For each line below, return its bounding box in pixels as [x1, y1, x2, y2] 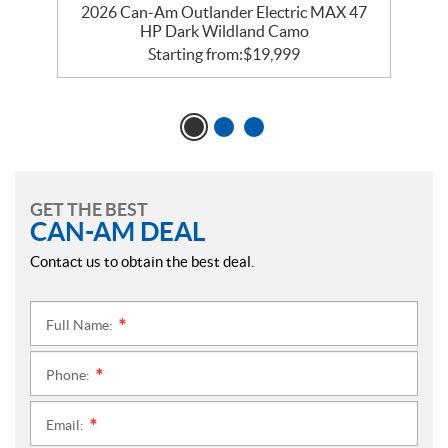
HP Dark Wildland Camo [139, 22, 309, 41]
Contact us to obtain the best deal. [30, 253, 254, 271]
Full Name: [46, 317, 116, 334]
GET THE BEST [30, 199, 148, 221]
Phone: [46, 367, 93, 384]
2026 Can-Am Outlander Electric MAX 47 [81, 3, 367, 22]
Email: [46, 417, 87, 434]
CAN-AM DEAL [30, 217, 205, 247]
